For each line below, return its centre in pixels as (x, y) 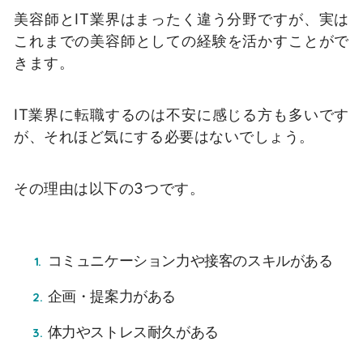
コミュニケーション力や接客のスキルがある (190, 261)
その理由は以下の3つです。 (109, 188)
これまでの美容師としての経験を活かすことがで (181, 41)
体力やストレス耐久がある (133, 332)
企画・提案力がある (112, 297)
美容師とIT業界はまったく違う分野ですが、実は (181, 19)
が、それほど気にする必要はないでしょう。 (164, 136)
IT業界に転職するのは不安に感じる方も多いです (181, 114)
